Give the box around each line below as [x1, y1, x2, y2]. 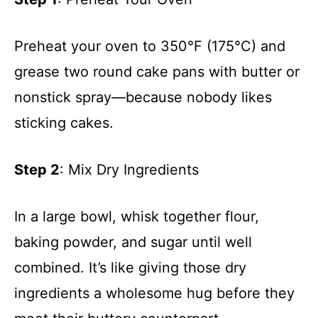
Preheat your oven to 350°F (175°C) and [14, 37, 285, 55]
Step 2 [14, 160, 60, 178]
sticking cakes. [14, 114, 114, 131]
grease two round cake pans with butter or [14, 62, 300, 80]
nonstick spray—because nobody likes [14, 88, 272, 106]
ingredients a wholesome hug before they [14, 284, 295, 302]
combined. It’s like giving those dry [14, 258, 246, 276]
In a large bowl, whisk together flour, [14, 207, 259, 225]
